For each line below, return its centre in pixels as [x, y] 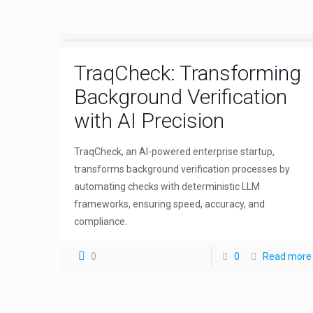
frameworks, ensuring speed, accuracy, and [170, 204]
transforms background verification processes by [182, 169]
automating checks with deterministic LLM [167, 187]
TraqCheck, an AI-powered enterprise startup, [175, 152]
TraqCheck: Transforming [188, 73]
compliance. [101, 221]
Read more [287, 256]
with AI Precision [150, 121]
